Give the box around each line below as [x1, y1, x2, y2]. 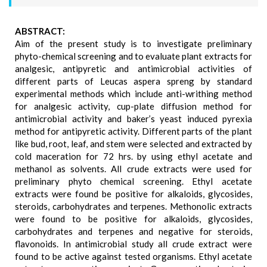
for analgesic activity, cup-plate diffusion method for [15, 101, 252, 111]
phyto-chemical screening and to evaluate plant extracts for [15, 51, 252, 61]
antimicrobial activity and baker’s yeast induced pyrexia [15, 113, 252, 124]
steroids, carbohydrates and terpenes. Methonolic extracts [15, 201, 252, 212]
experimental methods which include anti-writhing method [15, 88, 252, 99]
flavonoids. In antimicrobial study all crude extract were [15, 238, 252, 249]
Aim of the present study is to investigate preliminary [15, 38, 252, 49]
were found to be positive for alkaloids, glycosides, [15, 213, 252, 224]
